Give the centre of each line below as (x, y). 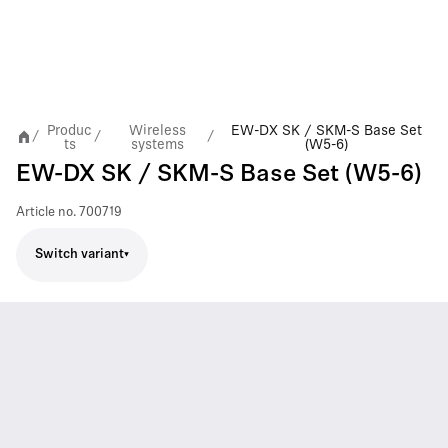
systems (157, 143)
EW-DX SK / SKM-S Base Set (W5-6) (219, 174)
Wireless (157, 129)
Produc (70, 129)
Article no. (46, 212)
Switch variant (79, 254)
